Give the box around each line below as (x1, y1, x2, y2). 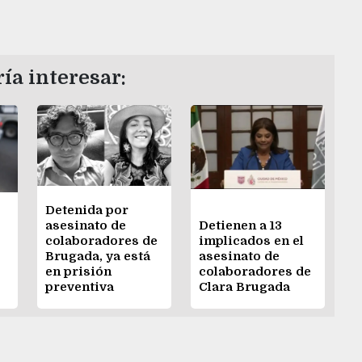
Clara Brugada (199, 279, 290, 294)
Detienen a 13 (199, 217, 282, 233)
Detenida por (45, 202, 128, 217)
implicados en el (199, 233, 304, 248)
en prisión (45, 263, 112, 279)
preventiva (45, 279, 114, 294)
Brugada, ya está (45, 248, 150, 263)
